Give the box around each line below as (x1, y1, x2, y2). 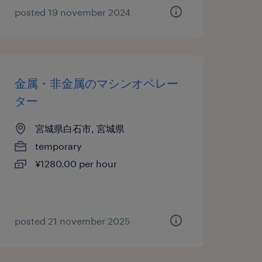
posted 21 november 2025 (14, 215, 130, 226)
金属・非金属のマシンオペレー (14, 76, 178, 90)
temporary (35, 140, 82, 151)
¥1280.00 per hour (35, 158, 117, 169)
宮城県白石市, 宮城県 (35, 123, 125, 134)
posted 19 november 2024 (14, 6, 130, 18)
